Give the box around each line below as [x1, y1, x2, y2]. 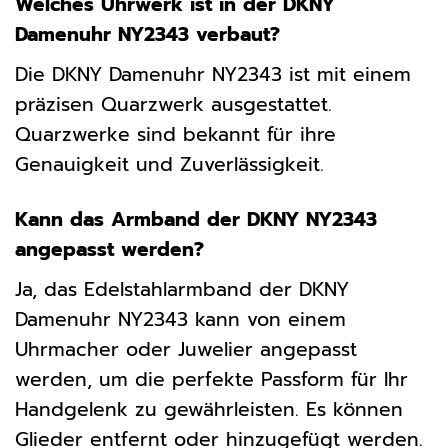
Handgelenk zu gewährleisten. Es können [15, 394, 403, 424]
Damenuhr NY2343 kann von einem [15, 304, 346, 334]
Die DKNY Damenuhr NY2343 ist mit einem [15, 59, 411, 89]
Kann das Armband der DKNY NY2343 [15, 204, 377, 234]
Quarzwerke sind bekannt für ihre [15, 119, 336, 149]
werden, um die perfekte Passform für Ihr [15, 364, 408, 394]
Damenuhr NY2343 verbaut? [15, 20, 280, 50]
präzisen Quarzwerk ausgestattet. [15, 89, 332, 119]
